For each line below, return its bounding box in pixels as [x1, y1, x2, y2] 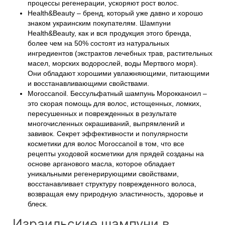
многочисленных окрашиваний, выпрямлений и [28, 120, 185, 128]
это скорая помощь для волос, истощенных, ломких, [28, 99, 201, 108]
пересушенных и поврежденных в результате [28, 109, 177, 118]
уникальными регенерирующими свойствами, [28, 170, 179, 178]
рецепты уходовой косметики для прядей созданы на [28, 150, 204, 158]
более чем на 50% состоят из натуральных [28, 39, 169, 48]
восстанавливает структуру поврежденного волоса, [28, 180, 196, 188]
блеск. [28, 200, 48, 208]
